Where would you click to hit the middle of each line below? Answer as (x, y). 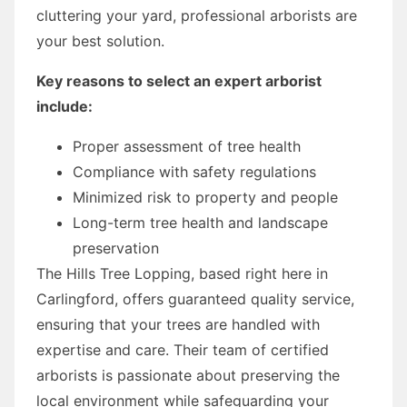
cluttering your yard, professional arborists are (197, 15)
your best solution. (100, 40)
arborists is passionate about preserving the (188, 375)
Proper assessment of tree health (187, 146)
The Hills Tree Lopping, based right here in (182, 273)
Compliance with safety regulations (194, 171)
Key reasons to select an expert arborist (179, 80)
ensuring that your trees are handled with (178, 324)
